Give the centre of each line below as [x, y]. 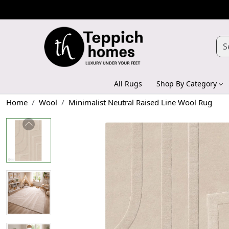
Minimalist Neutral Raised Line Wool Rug [140, 102]
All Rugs [128, 83]
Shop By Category [187, 83]
